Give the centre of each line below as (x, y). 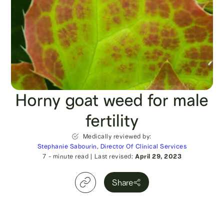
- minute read (68, 156)
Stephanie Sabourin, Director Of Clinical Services (112, 146)
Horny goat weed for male (112, 100)
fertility (112, 120)
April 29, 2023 (158, 156)
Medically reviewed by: (117, 136)
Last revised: (113, 156)
